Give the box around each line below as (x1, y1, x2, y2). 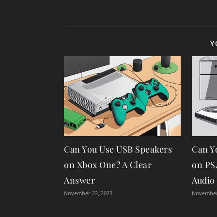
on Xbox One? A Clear (64, 158, 152, 170)
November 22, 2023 (64, 189, 112, 197)
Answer (64, 174, 95, 186)
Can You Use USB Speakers (64, 143, 172, 155)
